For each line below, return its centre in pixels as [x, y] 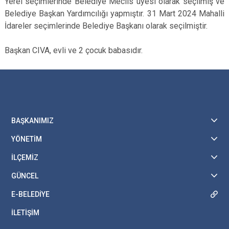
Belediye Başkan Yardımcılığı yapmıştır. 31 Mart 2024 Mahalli [114, 14]
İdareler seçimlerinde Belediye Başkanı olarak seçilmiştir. [106, 26]
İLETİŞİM [25, 213]
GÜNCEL [25, 176]
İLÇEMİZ [25, 157]
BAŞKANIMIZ [32, 121]
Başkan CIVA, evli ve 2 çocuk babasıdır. [74, 50]
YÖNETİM [27, 139]
